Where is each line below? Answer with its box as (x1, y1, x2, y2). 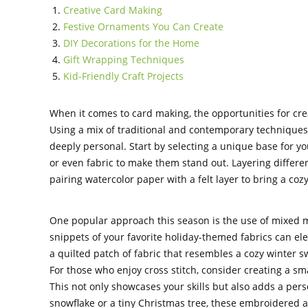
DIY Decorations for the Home (63, 36, 199, 49)
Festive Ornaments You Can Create (63, 19, 223, 33)
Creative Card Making (63, 3, 162, 16)
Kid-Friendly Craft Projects (63, 69, 184, 82)
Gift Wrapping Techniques (63, 52, 184, 66)
